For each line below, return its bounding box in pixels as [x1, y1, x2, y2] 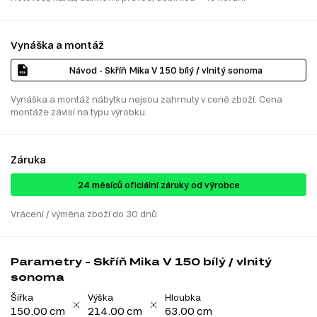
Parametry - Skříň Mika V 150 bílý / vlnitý [11, 255, 272, 268]
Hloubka [165, 292, 201, 303]
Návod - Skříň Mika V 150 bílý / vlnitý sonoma [69, 65, 263, 76]
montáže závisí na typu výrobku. [11, 107, 147, 117]
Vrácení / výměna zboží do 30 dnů [11, 209, 157, 219]
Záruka [11, 154, 46, 166]
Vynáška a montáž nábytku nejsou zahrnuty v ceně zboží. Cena [11, 94, 282, 105]
